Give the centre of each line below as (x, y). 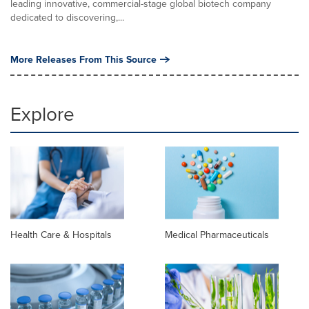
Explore (42, 114)
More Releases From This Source (83, 59)
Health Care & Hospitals (61, 235)
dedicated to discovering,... (67, 18)
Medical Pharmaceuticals (217, 235)
